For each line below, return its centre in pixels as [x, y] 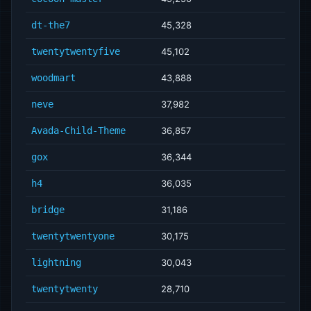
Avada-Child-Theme [78, 131]
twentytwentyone [73, 236]
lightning [56, 262]
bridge [48, 210]
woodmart [53, 78]
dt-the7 [51, 25]
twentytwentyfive [76, 51]
